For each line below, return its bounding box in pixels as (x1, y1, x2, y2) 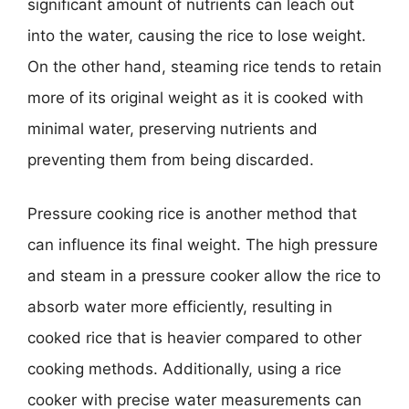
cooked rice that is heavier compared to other (27, 329, 362, 347)
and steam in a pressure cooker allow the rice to (27, 267, 381, 285)
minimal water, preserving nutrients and (27, 119, 318, 138)
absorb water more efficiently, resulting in (27, 298, 332, 316)
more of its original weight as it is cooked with (27, 88, 363, 107)
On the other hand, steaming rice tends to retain (27, 57, 382, 76)
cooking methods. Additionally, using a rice (27, 360, 341, 378)
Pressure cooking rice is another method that (27, 204, 357, 223)
